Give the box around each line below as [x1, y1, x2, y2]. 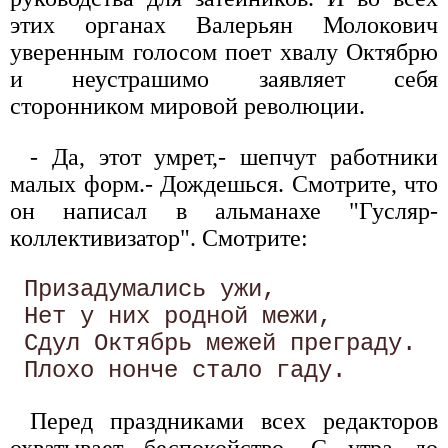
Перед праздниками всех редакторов [30, 407, 438, 434]
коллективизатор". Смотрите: [10, 224, 308, 251]
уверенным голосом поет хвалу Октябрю [10, 38, 438, 65]
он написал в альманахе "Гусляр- [10, 197, 438, 224]
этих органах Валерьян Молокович [10, 11, 438, 38]
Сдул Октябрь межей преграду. [10, 329, 430, 357]
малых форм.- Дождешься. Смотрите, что [10, 170, 438, 197]
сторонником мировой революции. [10, 92, 365, 119]
